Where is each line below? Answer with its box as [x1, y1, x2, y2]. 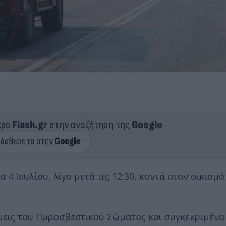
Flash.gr [12, 118, 47, 132]
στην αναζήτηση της [47, 118, 132, 132]
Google [131, 118, 162, 132]
